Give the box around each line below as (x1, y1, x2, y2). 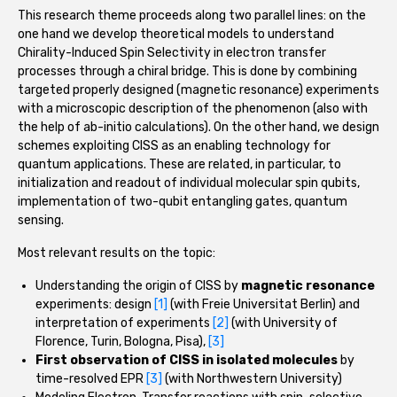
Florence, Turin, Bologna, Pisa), (35, 334, 208, 350)
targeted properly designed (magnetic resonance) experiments (18, 82, 379, 98)
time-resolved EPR (35, 371, 146, 387)
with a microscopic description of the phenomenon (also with (18, 101, 368, 117)
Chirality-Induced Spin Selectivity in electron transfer (18, 45, 326, 61)
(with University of (229, 315, 338, 331)
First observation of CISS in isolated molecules (35, 353, 338, 369)
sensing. (18, 213, 66, 229)
